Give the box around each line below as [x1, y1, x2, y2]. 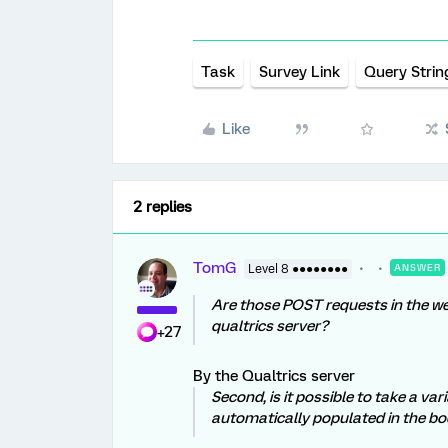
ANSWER [394, 262, 441, 273]
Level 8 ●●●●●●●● [248, 262, 348, 276]
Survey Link [259, 63, 340, 81]
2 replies [133, 198, 192, 216]
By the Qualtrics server [193, 367, 355, 385]
